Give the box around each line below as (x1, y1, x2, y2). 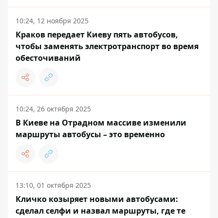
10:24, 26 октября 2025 (16, 104, 91, 114)
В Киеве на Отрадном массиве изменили (16, 117, 186, 128)
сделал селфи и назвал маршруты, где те (16, 205, 185, 217)
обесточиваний (16, 53, 81, 64)
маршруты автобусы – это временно (16, 129, 165, 140)
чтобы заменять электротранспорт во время (16, 41, 199, 52)
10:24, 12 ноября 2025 (16, 16, 89, 26)
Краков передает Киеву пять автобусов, (16, 29, 178, 40)
